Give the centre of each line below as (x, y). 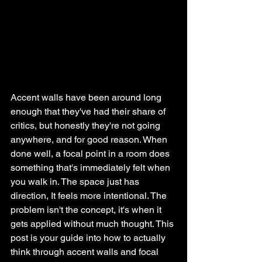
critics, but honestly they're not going (87, 125)
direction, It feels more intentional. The (90, 196)
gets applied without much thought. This (93, 224)
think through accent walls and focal (86, 252)
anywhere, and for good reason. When (90, 139)
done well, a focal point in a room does (91, 154)
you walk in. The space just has (76, 182)
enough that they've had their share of (89, 111)
